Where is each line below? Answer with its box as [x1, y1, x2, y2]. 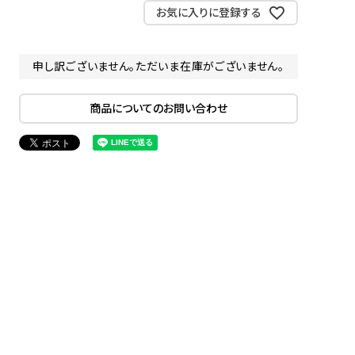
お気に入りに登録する [155, 5, 261, 19]
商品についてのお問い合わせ [90, 101, 227, 115]
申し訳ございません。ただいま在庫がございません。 [32, 59, 284, 73]
